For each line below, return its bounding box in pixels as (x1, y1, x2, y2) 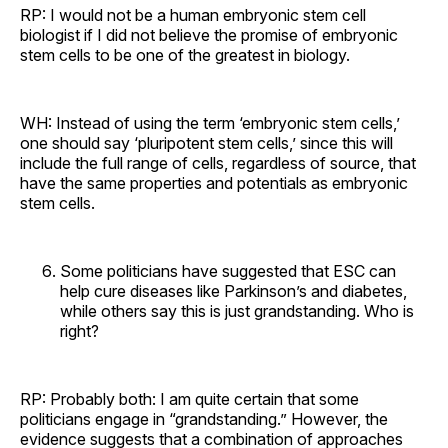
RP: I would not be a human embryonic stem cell (20, 4, 366, 25)
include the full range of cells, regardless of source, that (20, 152, 416, 173)
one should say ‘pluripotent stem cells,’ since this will (20, 132, 393, 153)
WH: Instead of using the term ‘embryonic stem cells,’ (20, 112, 400, 133)
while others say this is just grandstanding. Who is (60, 300, 414, 321)
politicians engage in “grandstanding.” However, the (20, 408, 388, 429)
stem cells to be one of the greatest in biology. (20, 44, 350, 65)
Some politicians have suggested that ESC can (60, 260, 396, 281)
